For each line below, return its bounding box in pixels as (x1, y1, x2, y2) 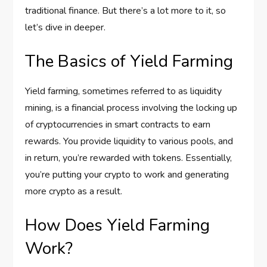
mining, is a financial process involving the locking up (25, 101, 238, 115)
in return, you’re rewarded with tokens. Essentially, (25, 151, 232, 165)
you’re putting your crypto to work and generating (25, 168, 229, 182)
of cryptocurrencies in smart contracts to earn (25, 118, 211, 132)
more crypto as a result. (25, 185, 123, 198)
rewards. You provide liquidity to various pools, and (25, 135, 234, 148)
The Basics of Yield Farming (25, 50, 234, 73)
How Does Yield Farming (25, 214, 210, 237)
